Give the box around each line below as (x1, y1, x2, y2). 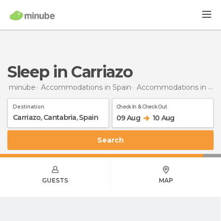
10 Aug (152, 113, 175, 122)
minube (9, 82, 36, 92)
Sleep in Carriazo (16, 62, 133, 81)
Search (102, 135, 124, 145)
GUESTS (42, 176, 68, 184)
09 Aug (116, 113, 140, 122)
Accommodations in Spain (41, 82, 131, 92)
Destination (13, 103, 44, 110)
